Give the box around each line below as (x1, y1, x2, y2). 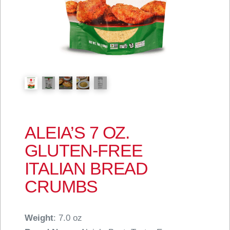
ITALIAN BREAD (25, 159, 148, 178)
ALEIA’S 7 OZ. (25, 123, 130, 142)
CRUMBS (25, 177, 98, 196)
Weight (25, 213, 54, 223)
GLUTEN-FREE (25, 141, 143, 160)
